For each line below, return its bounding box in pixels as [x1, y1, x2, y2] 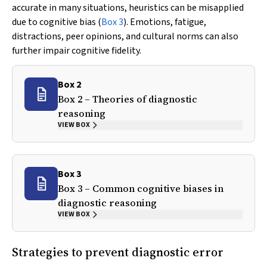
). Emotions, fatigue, [123, 15, 206, 29]
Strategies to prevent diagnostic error [12, 244, 223, 260]
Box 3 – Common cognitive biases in [58, 182, 223, 195]
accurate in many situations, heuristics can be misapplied [12, 1, 244, 14]
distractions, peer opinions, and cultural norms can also [12, 30, 238, 43]
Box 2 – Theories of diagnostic [58, 92, 197, 105]
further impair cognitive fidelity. [12, 44, 141, 57]
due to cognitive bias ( [12, 15, 101, 29]
